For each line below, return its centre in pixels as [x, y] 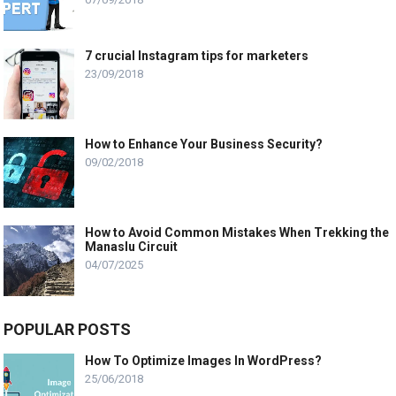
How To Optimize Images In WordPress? [204, 361]
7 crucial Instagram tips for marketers [197, 56]
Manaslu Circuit [132, 247]
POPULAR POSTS [68, 330]
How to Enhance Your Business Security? [204, 145]
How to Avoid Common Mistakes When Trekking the [237, 233]
